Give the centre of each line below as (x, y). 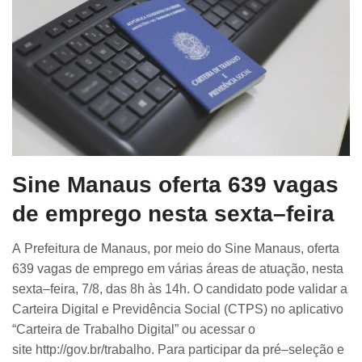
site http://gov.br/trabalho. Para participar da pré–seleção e (178, 350)
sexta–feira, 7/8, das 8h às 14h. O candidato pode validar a (180, 289)
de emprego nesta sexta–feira (173, 214)
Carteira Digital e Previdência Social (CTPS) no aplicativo (178, 309)
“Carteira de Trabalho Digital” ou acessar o (134, 330)
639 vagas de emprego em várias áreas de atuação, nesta (178, 269)
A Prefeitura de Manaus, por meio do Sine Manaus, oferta (176, 249)
